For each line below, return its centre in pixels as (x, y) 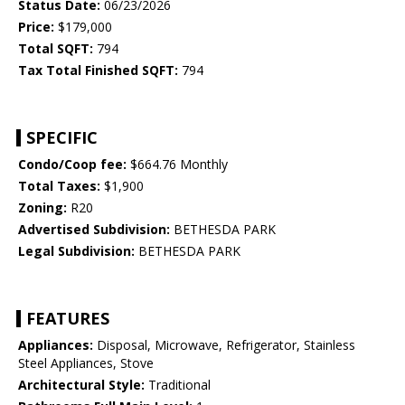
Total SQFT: (56, 49)
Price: (36, 27)
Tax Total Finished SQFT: (98, 71)
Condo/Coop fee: (72, 165)
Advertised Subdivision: (94, 230)
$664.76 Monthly (177, 165)
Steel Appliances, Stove (86, 363)
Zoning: (42, 208)
